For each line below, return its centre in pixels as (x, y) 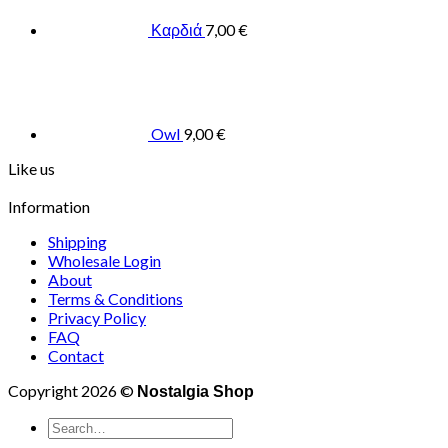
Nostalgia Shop (195, 392)
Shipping (77, 242)
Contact (76, 356)
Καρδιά (176, 30)
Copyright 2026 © (72, 391)
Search (70, 426)
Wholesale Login (104, 261)
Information (49, 207)
